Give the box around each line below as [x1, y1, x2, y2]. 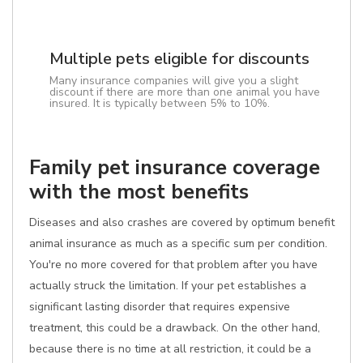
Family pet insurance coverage [29, 153, 320, 181]
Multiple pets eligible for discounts [49, 48, 310, 70]
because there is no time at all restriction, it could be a [29, 341, 311, 357]
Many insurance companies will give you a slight [49, 73, 298, 88]
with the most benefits [29, 177, 249, 206]
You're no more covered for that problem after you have [29, 257, 318, 272]
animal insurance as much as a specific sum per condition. [29, 236, 327, 251]
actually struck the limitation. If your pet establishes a [29, 278, 306, 293]
